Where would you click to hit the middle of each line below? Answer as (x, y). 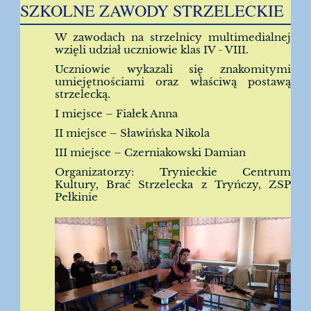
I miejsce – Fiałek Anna (116, 114)
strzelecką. (83, 94)
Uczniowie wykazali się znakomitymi (173, 69)
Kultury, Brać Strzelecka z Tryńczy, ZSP (173, 184)
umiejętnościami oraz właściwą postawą (173, 82)
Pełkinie (76, 197)
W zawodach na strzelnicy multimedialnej (173, 37)
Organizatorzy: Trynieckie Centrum (173, 172)
